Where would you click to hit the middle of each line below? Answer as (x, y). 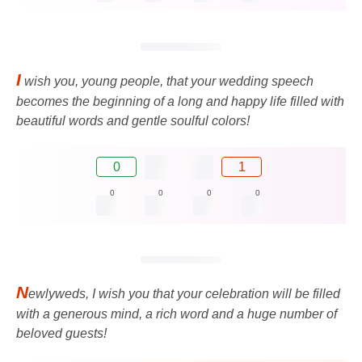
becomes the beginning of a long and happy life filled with (180, 101)
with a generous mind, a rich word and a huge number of (177, 314)
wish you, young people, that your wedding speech (167, 81)
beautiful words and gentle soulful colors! (133, 120)
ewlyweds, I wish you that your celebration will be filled (184, 293)
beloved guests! (61, 333)
